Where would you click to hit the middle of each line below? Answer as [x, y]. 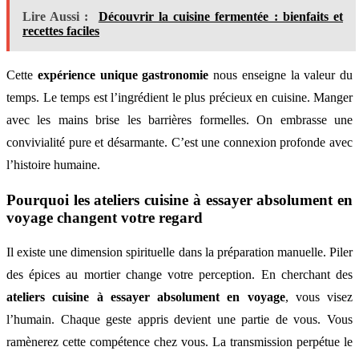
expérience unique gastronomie [123, 75]
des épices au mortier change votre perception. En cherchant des [179, 275]
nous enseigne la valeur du [280, 75]
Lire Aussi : [56, 16]
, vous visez [319, 297]
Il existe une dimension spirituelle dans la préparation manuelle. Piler [179, 252]
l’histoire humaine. [53, 164]
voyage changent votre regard [105, 217]
